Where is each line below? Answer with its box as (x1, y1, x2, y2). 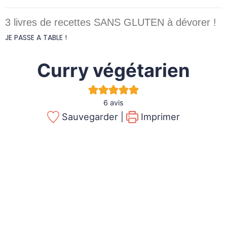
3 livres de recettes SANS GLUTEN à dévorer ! (5, 17, 216, 28)
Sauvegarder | (59, 111, 124, 122)
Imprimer (138, 111, 180, 122)
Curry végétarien (37, 59, 190, 82)
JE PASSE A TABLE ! (5, 32, 67, 43)
